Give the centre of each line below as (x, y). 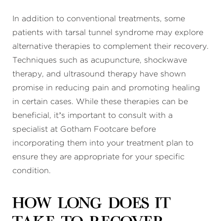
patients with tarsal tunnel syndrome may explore (108, 33)
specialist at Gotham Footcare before (84, 129)
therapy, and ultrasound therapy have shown (99, 74)
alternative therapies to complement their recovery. (110, 46)
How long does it (92, 204)
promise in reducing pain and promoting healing (106, 88)
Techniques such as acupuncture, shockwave (100, 60)
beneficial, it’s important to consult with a (92, 115)
